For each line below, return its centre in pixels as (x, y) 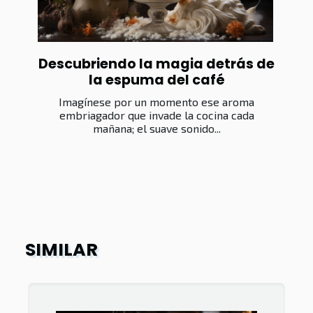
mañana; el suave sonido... (156, 129)
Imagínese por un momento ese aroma (156, 102)
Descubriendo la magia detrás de (156, 64)
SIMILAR (61, 250)
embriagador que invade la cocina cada (156, 115)
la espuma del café (156, 80)
